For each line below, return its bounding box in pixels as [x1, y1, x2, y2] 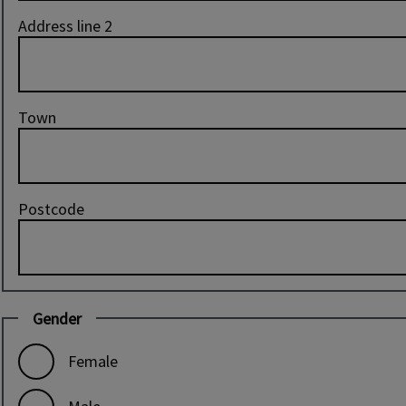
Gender [33, 307, 82, 329]
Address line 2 [18, 14, 112, 36]
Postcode [18, 198, 84, 219]
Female [68, 350, 118, 372]
